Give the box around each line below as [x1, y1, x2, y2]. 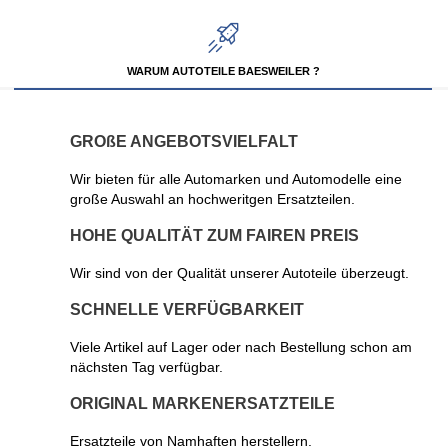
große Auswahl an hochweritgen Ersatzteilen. [70, 190, 355, 207]
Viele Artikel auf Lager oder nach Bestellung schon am [70, 338, 412, 355]
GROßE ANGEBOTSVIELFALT [70, 132, 298, 150]
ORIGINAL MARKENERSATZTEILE [70, 394, 335, 412]
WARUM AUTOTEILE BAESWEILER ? [126, 64, 320, 77]
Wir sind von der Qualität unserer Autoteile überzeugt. [70, 264, 409, 281]
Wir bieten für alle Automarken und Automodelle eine [70, 170, 402, 187]
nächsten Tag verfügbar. [70, 358, 223, 375]
